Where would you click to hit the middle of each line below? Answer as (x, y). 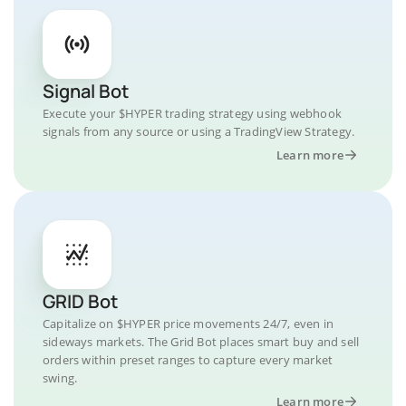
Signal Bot (86, 91)
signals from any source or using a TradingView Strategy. (199, 131)
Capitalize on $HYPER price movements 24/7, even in (188, 324)
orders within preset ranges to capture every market (188, 360)
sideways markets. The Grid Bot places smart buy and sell (201, 342)
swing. (60, 378)
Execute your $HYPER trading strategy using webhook (193, 113)
